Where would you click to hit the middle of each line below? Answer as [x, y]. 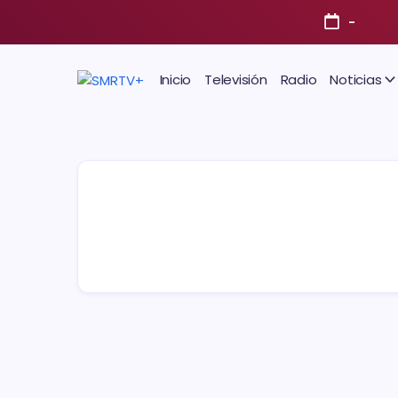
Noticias [356, 80]
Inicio [175, 80]
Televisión [236, 80]
